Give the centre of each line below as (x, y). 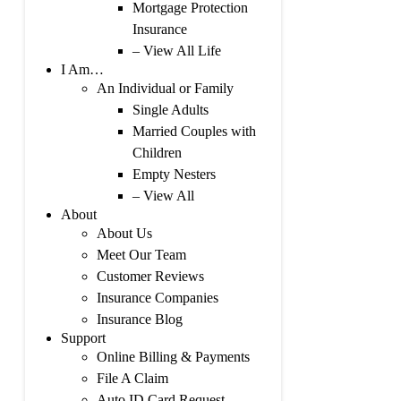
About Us (124, 233)
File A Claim (132, 378)
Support (83, 337)
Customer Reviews (150, 276)
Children (157, 152)
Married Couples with (194, 131)
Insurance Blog (140, 319)
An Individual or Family (165, 88)
